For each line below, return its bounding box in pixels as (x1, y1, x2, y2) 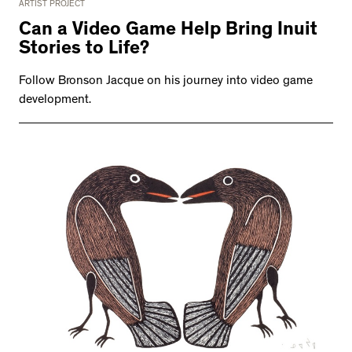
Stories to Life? (19, 41, 149, 60)
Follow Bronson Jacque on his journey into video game (19, 75, 313, 89)
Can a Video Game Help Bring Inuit (19, 22, 317, 42)
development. (19, 94, 91, 108)
